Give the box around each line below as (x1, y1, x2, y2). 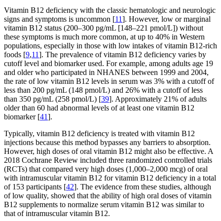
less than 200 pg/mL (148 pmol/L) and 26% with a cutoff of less (4, 85, 203, 94)
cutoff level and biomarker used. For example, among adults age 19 (4, 59, 213, 68)
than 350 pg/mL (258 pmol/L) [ (4, 94, 101, 103)
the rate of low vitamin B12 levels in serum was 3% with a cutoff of (4, 76, 214, 85)
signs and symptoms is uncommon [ (4, 14, 115, 23)
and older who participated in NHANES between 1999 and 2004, (4, 68, 209, 76)
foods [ (4, 50, 26, 59)
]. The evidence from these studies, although (74, 182, 211, 191)
